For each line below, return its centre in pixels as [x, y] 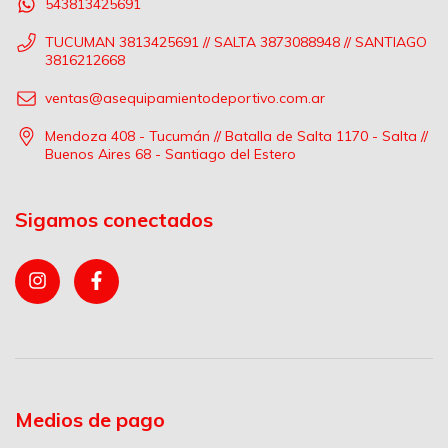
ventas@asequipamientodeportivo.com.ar [185, 98]
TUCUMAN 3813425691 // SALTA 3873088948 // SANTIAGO [236, 42]
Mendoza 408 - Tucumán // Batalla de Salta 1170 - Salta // [236, 136]
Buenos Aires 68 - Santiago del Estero [170, 154]
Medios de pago [90, 419]
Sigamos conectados [114, 220]
